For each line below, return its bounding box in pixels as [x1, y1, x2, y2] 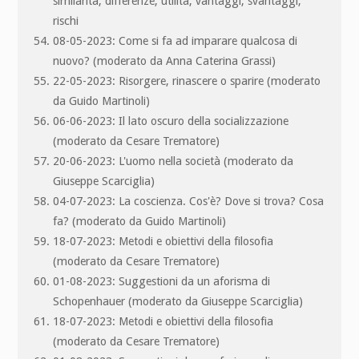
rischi [53, 14, 79, 27]
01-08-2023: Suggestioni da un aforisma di [53, 274, 271, 288]
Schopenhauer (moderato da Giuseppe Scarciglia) [53, 294, 304, 308]
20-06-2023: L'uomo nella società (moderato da [53, 154, 294, 167]
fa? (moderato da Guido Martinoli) [53, 214, 227, 228]
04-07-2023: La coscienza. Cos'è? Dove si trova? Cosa [53, 194, 325, 208]
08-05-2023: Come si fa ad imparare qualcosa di [53, 34, 298, 47]
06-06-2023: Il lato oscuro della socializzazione [53, 114, 289, 127]
